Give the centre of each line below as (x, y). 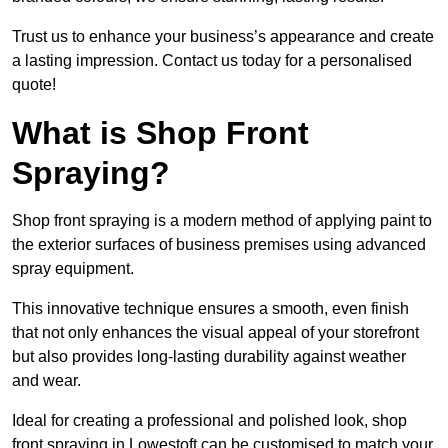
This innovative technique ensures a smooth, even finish (210, 309)
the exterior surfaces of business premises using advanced (219, 245)
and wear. (46, 381)
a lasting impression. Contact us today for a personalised (212, 61)
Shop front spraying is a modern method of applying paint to (222, 221)
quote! (34, 85)
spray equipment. (73, 269)
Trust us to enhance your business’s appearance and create (223, 37)
